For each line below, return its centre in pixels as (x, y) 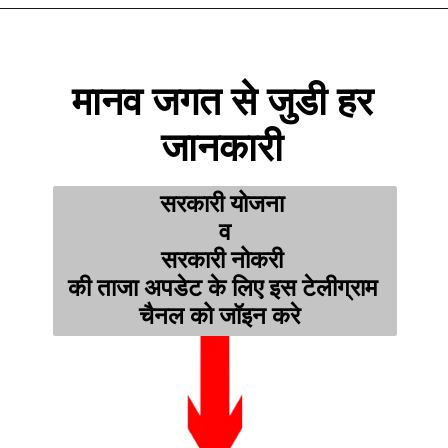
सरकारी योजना (225, 203)
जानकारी (227, 147)
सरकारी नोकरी (225, 259)
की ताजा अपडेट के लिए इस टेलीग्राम (222, 287)
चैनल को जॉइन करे (225, 315)
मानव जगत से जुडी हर (222, 101)
